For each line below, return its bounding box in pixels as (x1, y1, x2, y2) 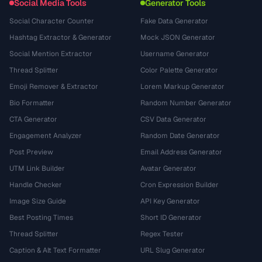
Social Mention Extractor (9, 49, 92, 58)
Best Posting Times (9, 213, 73, 222)
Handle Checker (9, 180, 62, 189)
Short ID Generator (140, 213, 202, 222)
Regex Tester (140, 229, 184, 239)
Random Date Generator (140, 131, 220, 140)
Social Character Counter (9, 16, 94, 26)
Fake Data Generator (140, 16, 208, 26)
